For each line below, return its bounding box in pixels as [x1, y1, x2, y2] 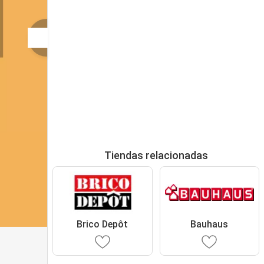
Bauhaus [190, 218, 229, 230]
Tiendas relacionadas [104, 149, 208, 161]
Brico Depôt [77, 218, 128, 230]
